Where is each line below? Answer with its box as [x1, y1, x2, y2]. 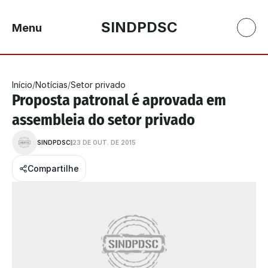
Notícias [35, 80, 68, 90]
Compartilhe [28, 163, 79, 173]
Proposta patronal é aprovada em [12, 91, 226, 109]
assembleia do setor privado [12, 111, 195, 129]
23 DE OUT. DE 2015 [72, 139, 136, 146]
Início [12, 80, 32, 90]
